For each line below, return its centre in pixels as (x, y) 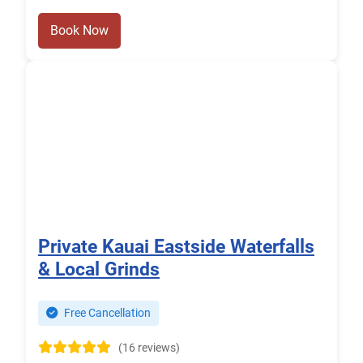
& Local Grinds (99, 269)
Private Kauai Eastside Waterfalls (176, 247)
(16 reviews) (149, 348)
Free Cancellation (106, 314)
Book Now (79, 31)
